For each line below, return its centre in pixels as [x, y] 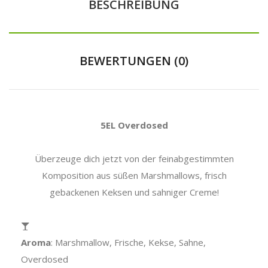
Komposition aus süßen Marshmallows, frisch [134, 175]
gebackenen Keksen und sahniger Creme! [134, 192]
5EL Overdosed [134, 125]
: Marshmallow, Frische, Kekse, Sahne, [128, 242]
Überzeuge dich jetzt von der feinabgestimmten [134, 158]
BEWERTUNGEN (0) [134, 60]
